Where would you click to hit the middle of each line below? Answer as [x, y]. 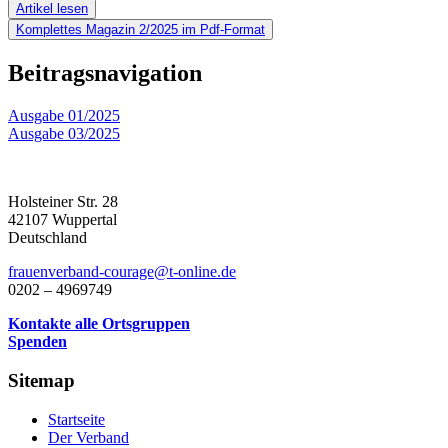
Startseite [76, 419]
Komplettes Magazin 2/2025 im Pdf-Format [140, 30]
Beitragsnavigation [105, 73]
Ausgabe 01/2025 [64, 116]
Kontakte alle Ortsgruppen [99, 324]
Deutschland [47, 238]
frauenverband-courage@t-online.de [122, 272]
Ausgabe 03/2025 [64, 134]
